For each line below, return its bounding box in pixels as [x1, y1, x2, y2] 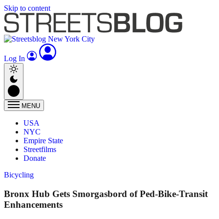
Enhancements [4, 199, 63, 210]
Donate [23, 154, 46, 162]
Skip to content [4, 4, 50, 12]
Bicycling [4, 171, 34, 179]
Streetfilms [23, 145, 56, 153]
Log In [4, 54, 27, 63]
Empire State [23, 136, 63, 145]
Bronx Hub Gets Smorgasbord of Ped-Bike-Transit [4, 188, 208, 199]
